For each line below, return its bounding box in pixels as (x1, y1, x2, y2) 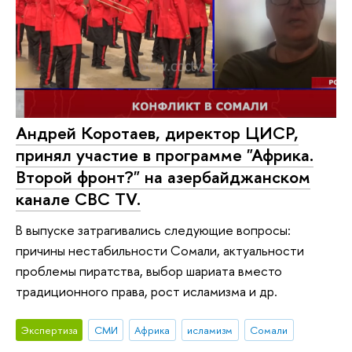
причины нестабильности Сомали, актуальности (16, 241, 304, 260)
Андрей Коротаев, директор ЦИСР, (16, 120, 299, 145)
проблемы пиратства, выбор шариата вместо (16, 262, 282, 280)
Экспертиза (20, 322, 78, 337)
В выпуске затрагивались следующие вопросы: (16, 221, 291, 240)
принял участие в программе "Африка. (16, 142, 313, 167)
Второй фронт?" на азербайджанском (16, 164, 310, 189)
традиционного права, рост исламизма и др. (16, 282, 277, 301)
